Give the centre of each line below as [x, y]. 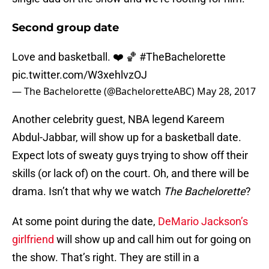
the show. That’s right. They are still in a [106, 258]
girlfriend [34, 240]
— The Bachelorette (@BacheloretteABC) [104, 92]
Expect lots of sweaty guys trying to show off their [130, 156]
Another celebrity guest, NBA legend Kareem [118, 119]
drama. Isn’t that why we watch [88, 192]
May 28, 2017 [226, 92]
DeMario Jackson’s [202, 222]
